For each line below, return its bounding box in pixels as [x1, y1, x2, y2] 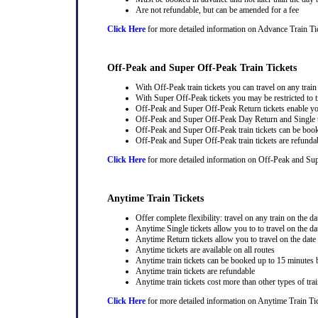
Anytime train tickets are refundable [136, 266, 255, 276]
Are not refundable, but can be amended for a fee [136, 5, 299, 15]
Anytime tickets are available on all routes [136, 245, 275, 255]
